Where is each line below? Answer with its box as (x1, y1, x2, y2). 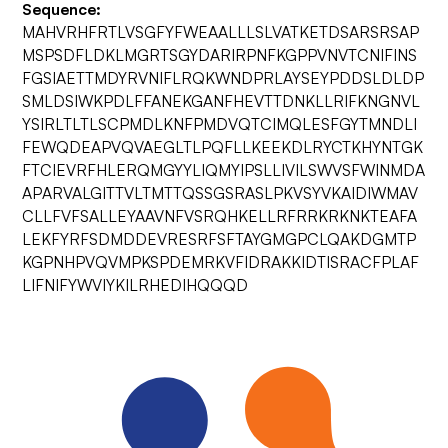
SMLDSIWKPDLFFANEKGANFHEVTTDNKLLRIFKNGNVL (22, 91, 421, 111)
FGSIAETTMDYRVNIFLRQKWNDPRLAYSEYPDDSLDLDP (22, 68, 425, 88)
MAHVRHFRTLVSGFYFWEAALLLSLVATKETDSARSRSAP (22, 22, 420, 42)
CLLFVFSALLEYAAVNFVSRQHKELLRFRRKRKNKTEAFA (22, 206, 418, 226)
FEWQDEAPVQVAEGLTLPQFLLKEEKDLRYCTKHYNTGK (22, 137, 424, 157)
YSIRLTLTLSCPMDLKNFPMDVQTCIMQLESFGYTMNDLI (22, 114, 418, 134)
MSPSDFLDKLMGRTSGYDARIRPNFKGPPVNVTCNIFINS (22, 45, 418, 65)
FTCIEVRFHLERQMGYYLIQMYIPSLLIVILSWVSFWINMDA (22, 160, 426, 180)
